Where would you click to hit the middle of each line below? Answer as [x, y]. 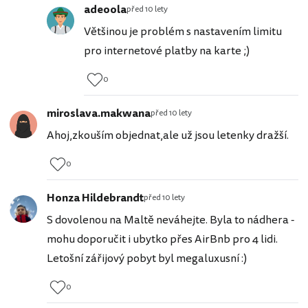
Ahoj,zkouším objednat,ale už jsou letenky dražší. [168, 135]
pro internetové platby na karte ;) [167, 51]
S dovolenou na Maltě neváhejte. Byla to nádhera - [170, 220]
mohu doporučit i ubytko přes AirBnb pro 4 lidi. [162, 239]
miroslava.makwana [99, 113]
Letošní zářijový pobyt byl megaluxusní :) [147, 258]
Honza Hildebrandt [95, 198]
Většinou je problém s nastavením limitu [183, 31]
